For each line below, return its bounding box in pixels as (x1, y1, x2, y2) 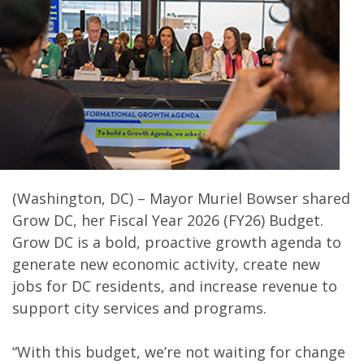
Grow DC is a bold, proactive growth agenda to (12, 232, 341, 252)
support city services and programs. (12, 298, 266, 318)
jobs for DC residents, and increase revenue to (12, 276, 337, 296)
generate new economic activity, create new (12, 254, 320, 274)
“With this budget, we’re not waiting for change (12, 342, 345, 362)
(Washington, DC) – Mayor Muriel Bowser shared (12, 188, 350, 208)
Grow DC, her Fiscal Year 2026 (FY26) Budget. (12, 210, 323, 230)
